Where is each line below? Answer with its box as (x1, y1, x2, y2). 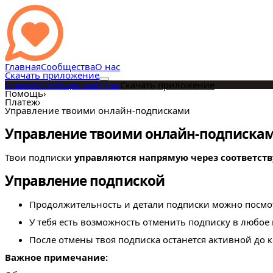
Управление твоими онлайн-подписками (5, 104, 190, 116)
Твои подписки (5, 151, 74, 164)
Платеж (5, 96, 38, 108)
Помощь (5, 87, 43, 99)
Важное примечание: (5, 251, 108, 264)
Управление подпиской (5, 171, 165, 190)
